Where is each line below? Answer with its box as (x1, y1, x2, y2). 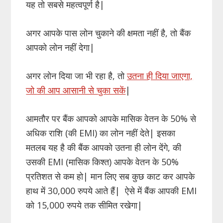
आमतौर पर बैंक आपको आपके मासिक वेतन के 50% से (26, 112, 197, 124)
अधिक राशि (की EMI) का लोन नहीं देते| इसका (26, 126, 176, 139)
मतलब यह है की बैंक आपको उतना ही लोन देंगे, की (26, 141, 182, 153)
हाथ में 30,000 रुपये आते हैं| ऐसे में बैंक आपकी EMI (26, 184, 197, 197)
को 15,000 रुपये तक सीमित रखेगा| (26, 199, 143, 211)
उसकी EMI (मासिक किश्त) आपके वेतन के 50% (26, 155, 179, 168)
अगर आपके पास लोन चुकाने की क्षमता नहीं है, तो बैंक (26, 26, 191, 39)
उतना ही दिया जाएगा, (127, 69, 193, 82)
